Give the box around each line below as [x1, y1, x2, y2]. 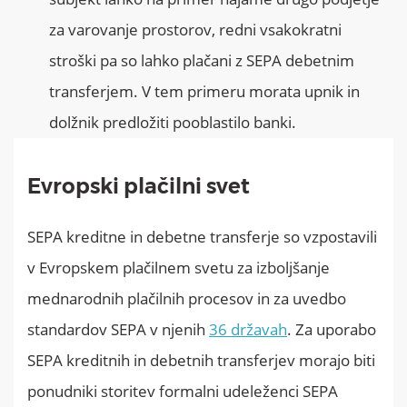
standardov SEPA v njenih [27, 318, 209, 340]
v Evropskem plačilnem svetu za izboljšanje [27, 256, 330, 278]
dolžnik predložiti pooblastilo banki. [49, 111, 296, 133]
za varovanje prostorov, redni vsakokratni [49, 18, 342, 40]
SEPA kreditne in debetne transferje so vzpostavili [27, 225, 377, 247]
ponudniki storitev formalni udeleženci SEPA [27, 380, 338, 402]
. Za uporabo [287, 318, 376, 340]
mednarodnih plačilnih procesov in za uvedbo [27, 287, 346, 309]
